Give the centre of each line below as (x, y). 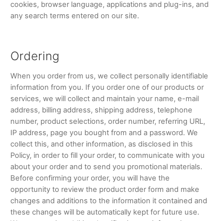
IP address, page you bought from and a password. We (104, 132)
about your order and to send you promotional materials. (106, 166)
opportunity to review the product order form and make (105, 189)
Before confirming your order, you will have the (90, 178)
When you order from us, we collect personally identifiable (109, 76)
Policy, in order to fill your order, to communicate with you (107, 155)
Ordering (35, 56)
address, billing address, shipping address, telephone (101, 110)
